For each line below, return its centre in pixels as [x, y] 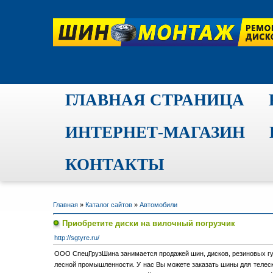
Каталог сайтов [109, 205]
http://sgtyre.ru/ [77, 238]
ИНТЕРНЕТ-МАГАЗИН [155, 132]
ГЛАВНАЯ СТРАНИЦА [155, 100]
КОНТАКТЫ [115, 165]
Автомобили [158, 205]
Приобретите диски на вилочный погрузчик [149, 223]
